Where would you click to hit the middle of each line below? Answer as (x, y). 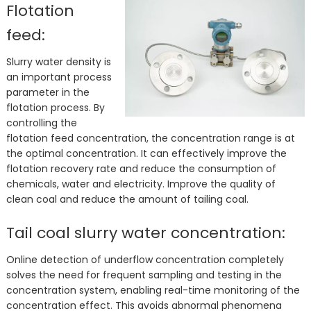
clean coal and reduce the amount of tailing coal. (127, 199)
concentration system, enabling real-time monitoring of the (153, 290)
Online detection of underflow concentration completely (145, 260)
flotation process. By (55, 108)
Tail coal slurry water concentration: (145, 233)
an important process (59, 77)
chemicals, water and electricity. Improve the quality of (141, 184)
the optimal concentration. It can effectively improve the (146, 153)
